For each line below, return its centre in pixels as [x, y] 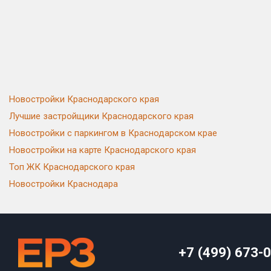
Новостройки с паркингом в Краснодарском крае [113, 133]
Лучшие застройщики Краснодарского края [101, 116]
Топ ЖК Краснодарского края [72, 167]
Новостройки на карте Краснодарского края [103, 150]
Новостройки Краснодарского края [84, 99]
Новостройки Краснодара [64, 184]
